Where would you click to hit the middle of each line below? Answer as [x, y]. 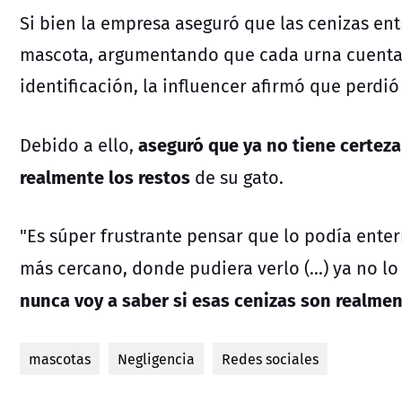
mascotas [60, 358]
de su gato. [237, 177]
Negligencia [156, 358]
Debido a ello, [79, 144]
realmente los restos [105, 176]
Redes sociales [270, 358]
